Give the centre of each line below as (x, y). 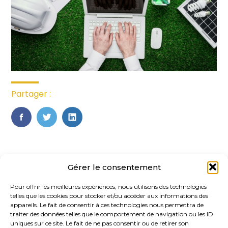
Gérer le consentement (114, 167)
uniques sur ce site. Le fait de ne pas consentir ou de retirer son (99, 223)
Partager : (31, 94)
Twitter (60, 127)
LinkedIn (89, 127)
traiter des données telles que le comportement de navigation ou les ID (112, 214)
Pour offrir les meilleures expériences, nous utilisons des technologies (108, 187)
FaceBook (41, 127)
